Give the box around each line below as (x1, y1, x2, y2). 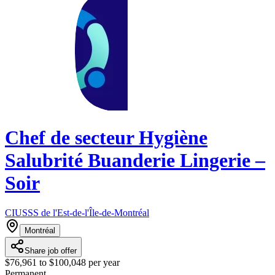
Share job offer (25, 246, 77, 256)
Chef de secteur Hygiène (5, 126, 207, 149)
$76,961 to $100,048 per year (5, 257, 120, 268)
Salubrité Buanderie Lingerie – (5, 149, 265, 171)
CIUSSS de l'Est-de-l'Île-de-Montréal (5, 207, 149, 219)
